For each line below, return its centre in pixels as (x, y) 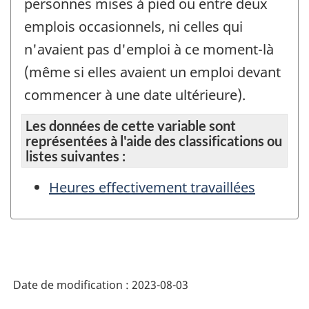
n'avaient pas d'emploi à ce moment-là (149, 49)
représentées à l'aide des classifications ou (154, 141)
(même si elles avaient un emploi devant (152, 72)
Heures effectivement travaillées (152, 188)
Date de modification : (72, 285)
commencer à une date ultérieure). (135, 94)
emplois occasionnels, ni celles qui (133, 26)
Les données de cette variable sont (131, 126)
